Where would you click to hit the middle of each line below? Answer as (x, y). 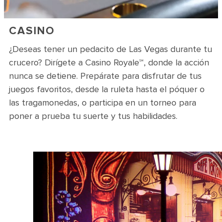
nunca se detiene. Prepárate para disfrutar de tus (105, 76)
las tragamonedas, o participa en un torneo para (103, 103)
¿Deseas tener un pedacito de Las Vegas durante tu (111, 49)
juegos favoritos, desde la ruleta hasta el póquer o (107, 89)
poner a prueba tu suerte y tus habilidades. (93, 116)
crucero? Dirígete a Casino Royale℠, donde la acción (109, 62)
